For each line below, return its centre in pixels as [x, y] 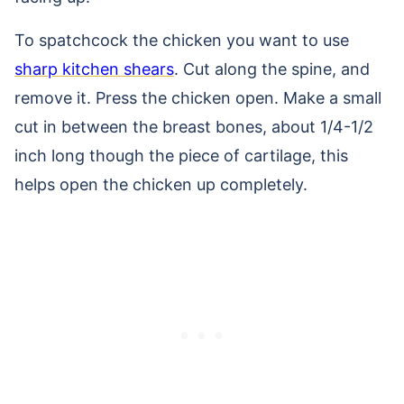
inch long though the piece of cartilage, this [181, 156]
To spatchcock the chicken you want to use [182, 41]
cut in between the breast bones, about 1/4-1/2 [194, 127]
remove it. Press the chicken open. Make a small [198, 98]
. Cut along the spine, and [272, 69]
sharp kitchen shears [94, 69]
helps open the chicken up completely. [161, 185]
